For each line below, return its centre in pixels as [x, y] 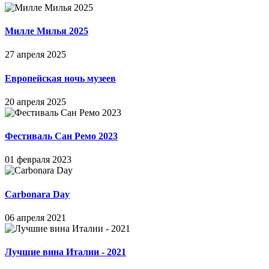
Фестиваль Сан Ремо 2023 [61, 136]
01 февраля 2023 [38, 160]
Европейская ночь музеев [60, 78]
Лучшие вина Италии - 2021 [65, 252]
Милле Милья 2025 [47, 31]
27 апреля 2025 [35, 55]
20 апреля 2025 [35, 101]
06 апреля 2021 [35, 217]
